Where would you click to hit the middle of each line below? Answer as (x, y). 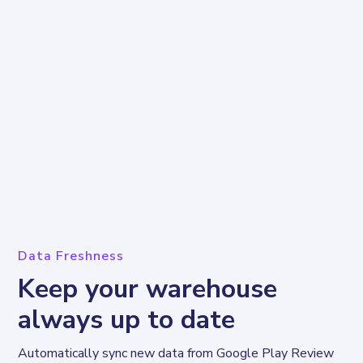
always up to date (127, 319)
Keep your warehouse (148, 288)
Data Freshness (71, 256)
